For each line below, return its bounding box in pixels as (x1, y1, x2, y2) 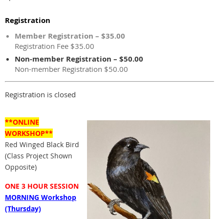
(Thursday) (5, 203, 41, 213)
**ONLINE (5, 117, 39, 127)
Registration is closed (5, 89, 76, 99)
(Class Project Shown (5, 151, 72, 160)
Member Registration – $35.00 (15, 30, 125, 41)
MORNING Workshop (5, 192, 76, 202)
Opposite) (5, 162, 37, 172)
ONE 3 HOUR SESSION (5, 181, 79, 191)
